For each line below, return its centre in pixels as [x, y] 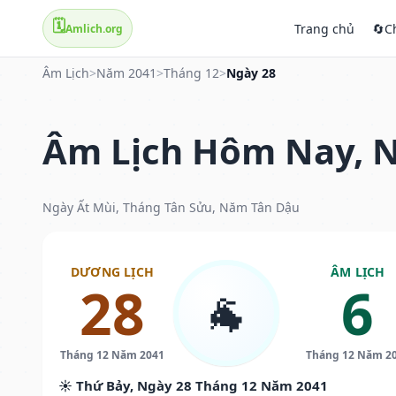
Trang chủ [324, 28]
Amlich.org [94, 28]
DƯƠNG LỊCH [112, 271]
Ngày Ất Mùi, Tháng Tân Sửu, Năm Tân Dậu [171, 207]
